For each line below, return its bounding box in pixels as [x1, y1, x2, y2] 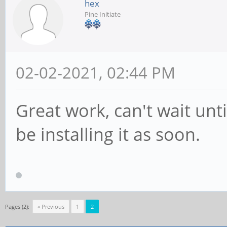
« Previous [37, 203, 64, 210]
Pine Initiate [85, 9, 121, 19]
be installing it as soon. [16, 122, 200, 146]
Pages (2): [5, 203, 29, 210]
